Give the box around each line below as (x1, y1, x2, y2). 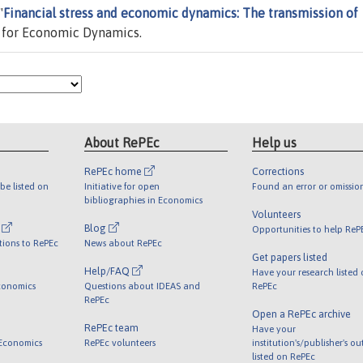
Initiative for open (84, 180, 160, 191)
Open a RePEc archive (251, 307, 351, 320)
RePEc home (84, 164, 145, 177)
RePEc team (84, 321, 139, 334)
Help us (251, 135, 297, 150)
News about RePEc (84, 237, 163, 248)
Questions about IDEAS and (84, 280, 201, 291)
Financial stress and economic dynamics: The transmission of (3, 6, 358, 21)
